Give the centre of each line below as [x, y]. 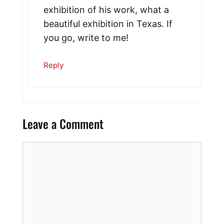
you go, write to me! [86, 38]
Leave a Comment [63, 123]
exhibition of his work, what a [106, 10]
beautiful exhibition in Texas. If [108, 24]
